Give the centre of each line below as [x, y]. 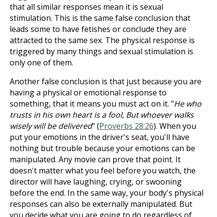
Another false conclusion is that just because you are [106, 81]
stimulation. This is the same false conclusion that [100, 18]
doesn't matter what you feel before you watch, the [103, 170]
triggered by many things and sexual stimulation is [101, 51]
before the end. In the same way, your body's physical [107, 193]
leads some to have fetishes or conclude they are [98, 29]
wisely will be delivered [51, 126]
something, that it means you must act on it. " [92, 104]
